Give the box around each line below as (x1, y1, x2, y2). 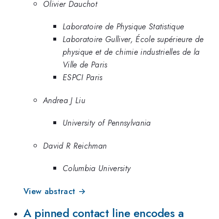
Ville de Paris (63, 59, 108, 71)
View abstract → (23, 185, 86, 197)
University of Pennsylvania (63, 117, 151, 129)
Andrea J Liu (43, 94, 85, 106)
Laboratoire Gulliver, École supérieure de (63, 33, 204, 45)
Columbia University (63, 162, 131, 175)
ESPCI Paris (63, 71, 103, 84)
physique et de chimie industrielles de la (63, 46, 200, 58)
